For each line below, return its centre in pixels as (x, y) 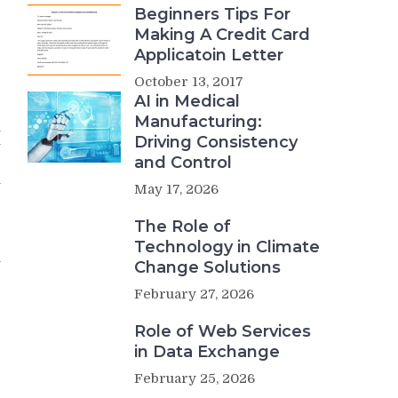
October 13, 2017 (189, 81)
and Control (183, 162)
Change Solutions (207, 267)
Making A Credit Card (222, 34)
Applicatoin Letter (209, 55)
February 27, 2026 (194, 294)
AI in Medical (187, 101)
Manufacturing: (198, 121)
